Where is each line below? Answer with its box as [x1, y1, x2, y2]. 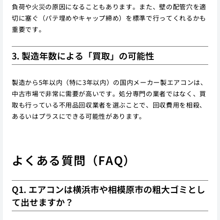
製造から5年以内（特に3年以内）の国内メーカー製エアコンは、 [11, 77, 207, 87]
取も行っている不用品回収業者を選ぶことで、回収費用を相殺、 [11, 100, 206, 110]
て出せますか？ [11, 195, 74, 209]
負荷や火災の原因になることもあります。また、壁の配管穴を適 [11, 1, 206, 11]
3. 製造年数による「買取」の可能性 [11, 49, 154, 62]
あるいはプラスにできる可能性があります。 [11, 111, 146, 121]
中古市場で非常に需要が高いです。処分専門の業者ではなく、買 [11, 88, 206, 98]
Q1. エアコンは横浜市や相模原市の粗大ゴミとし [11, 183, 205, 196]
